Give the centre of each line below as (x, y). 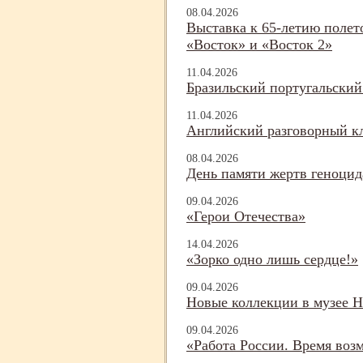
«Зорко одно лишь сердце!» (272, 260)
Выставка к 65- (234, 28)
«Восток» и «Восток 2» (259, 45)
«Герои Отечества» (246, 217)
